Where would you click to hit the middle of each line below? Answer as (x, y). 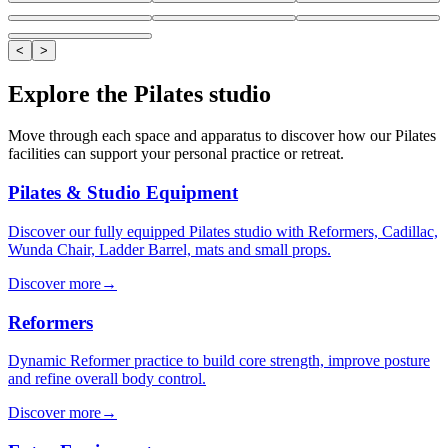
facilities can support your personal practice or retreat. (176, 154)
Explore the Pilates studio (139, 93)
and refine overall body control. (107, 379)
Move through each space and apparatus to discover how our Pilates (222, 136)
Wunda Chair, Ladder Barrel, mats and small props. (169, 249)
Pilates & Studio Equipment (123, 193)
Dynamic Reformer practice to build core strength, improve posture (219, 361)
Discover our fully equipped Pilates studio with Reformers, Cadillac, (223, 231)
